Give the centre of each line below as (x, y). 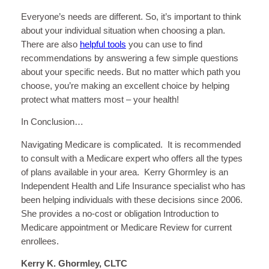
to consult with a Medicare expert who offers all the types (131, 158)
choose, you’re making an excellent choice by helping (125, 86)
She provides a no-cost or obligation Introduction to (119, 213)
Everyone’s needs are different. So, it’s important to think (131, 17)
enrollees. (40, 241)
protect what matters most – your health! (100, 99)
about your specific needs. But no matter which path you (130, 72)
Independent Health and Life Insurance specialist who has (133, 186)
